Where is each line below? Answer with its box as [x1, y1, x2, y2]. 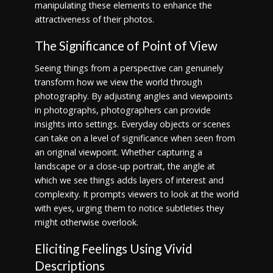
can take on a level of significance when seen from [34, 132, 235, 144]
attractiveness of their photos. [34, 13, 159, 25]
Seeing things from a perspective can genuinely [34, 62, 223, 74]
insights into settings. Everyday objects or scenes [34, 118, 230, 130]
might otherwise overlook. [34, 216, 141, 228]
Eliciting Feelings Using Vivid [34, 241, 193, 256]
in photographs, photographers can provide [34, 104, 211, 116]
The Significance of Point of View [34, 38, 218, 53]
